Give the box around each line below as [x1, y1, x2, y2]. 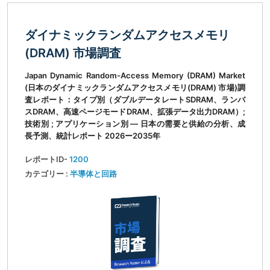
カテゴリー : [25, 169, 70, 179]
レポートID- [25, 154, 69, 165]
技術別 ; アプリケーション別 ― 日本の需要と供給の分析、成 [25, 119, 245, 129]
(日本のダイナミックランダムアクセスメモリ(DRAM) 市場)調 [25, 83, 245, 93]
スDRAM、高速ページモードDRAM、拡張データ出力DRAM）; [25, 107, 245, 117]
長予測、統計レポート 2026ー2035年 [25, 131, 160, 141]
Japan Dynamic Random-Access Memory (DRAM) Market [25, 71, 245, 81]
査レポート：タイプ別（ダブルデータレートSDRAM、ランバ [25, 95, 245, 105]
